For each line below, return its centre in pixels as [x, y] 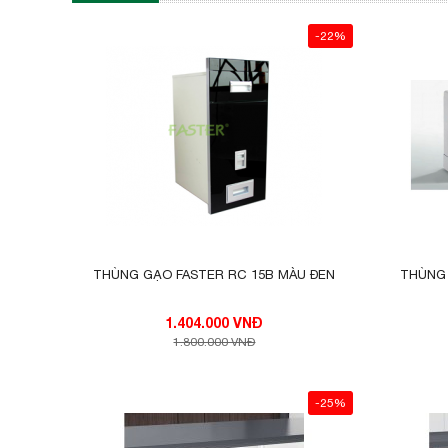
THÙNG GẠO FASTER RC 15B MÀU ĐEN [214, 274]
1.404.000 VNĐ [248, 322]
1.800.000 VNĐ [214, 341]
